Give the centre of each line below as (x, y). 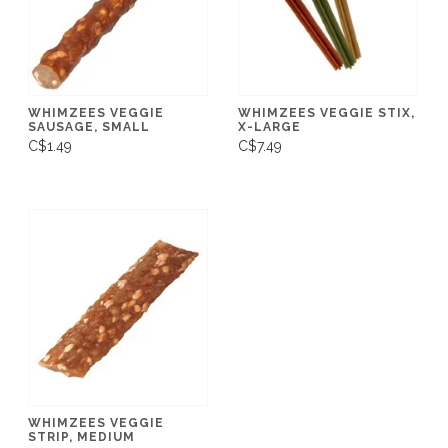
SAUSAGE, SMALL (89, 126)
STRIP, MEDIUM (81, 436)
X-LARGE (269, 126)
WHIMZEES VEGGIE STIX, (326, 112)
